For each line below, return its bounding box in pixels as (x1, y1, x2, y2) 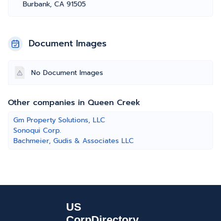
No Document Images (31, 67, 103, 78)
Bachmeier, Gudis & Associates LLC (13, 136, 134, 146)
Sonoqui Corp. (13, 125, 61, 136)
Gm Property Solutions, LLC (13, 115, 105, 125)
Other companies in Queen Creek (8, 97, 140, 109)
